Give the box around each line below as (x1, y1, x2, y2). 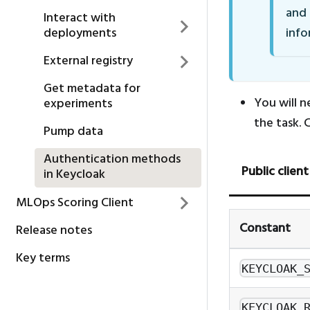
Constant (239, 218, 291, 239)
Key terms (15, 248, 70, 268)
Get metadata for (44, 79, 140, 100)
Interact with (44, 8, 116, 28)
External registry (44, 51, 133, 71)
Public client (241, 161, 309, 182)
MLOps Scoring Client (15, 192, 134, 213)
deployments (44, 23, 116, 44)
